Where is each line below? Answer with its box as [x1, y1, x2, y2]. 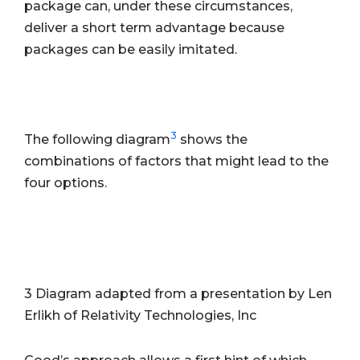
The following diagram [24, 131, 170, 147]
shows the [177, 131, 247, 147]
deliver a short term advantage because [24, 19, 284, 35]
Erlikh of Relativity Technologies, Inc [24, 308, 256, 324]
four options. [24, 174, 107, 190]
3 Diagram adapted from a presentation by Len [24, 286, 332, 302]
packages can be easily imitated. [24, 41, 237, 57]
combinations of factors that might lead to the [24, 153, 329, 169]
